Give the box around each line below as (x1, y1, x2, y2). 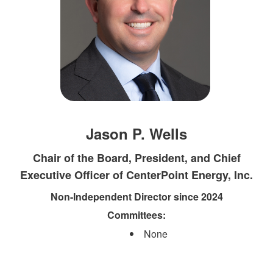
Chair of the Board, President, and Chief (32, 149, 241, 166)
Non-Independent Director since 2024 (50, 189, 223, 204)
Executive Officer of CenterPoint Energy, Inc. (20, 166, 253, 183)
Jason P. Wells (86, 122, 187, 144)
